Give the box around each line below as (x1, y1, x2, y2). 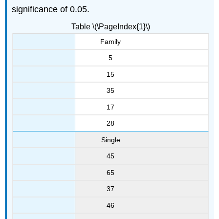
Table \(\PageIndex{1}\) (71, 22, 150, 31)
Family (100, 37, 121, 45)
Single (101, 135, 120, 144)
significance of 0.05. (12, 4, 90, 14)
